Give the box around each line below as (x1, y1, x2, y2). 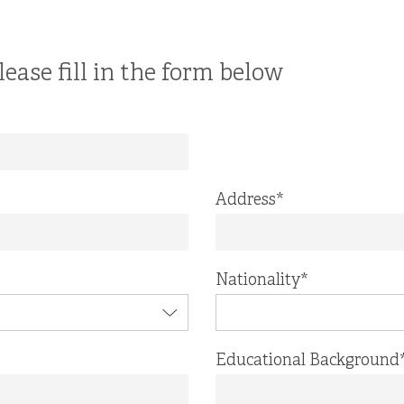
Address (216, 190, 276, 211)
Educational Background (216, 351, 399, 372)
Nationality (216, 271, 300, 291)
